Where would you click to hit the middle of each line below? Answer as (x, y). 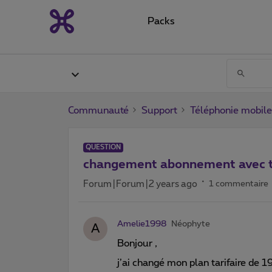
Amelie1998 (142, 224)
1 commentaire (239, 184)
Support (159, 110)
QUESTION (103, 147)
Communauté (98, 110)
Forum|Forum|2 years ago (140, 184)
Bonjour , (138, 243)
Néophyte (191, 224)
